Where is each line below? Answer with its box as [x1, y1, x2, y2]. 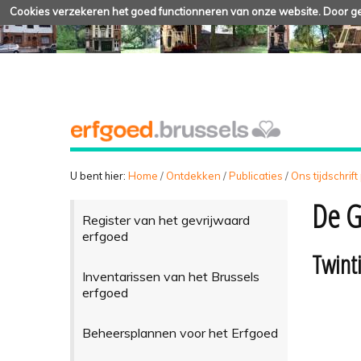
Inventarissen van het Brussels [81, 268, 259, 284]
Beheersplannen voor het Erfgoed [81, 324, 278, 341]
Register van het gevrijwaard [81, 211, 250, 228]
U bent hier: [70, 168, 126, 182]
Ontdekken [166, 168, 221, 182]
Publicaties [229, 168, 283, 182]
